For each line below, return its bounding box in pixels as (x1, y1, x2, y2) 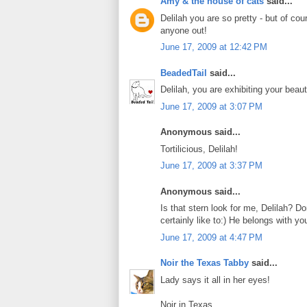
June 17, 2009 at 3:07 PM (160, 101, 262, 112)
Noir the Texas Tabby (160, 258, 249, 269)
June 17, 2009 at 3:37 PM (160, 160, 262, 171)
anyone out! (160, 25, 207, 36)
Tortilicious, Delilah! (160, 143, 238, 154)
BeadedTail (160, 67, 207, 78)
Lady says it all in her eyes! (160, 274, 270, 285)
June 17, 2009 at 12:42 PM (160, 42, 267, 53)
